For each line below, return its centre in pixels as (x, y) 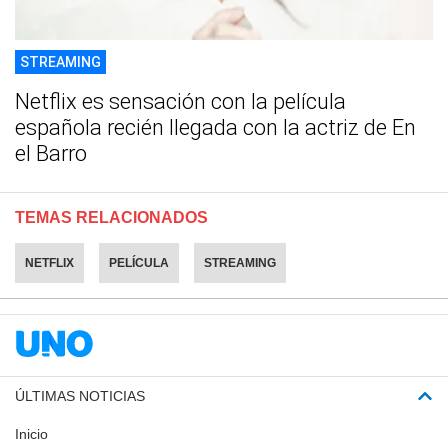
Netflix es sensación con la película (180, 101)
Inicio (31, 433)
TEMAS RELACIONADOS (111, 217)
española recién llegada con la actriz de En (215, 127)
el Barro (51, 153)
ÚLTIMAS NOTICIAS (80, 395)
